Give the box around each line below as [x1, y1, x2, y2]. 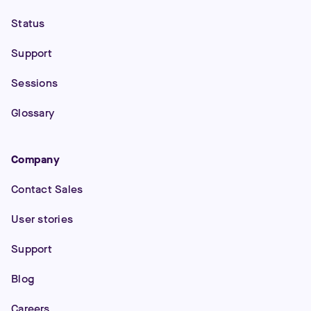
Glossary [11, 106, 54, 120]
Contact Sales [11, 182, 83, 196]
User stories [11, 212, 73, 226]
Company [11, 152, 60, 167]
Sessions [11, 76, 58, 90]
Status [11, 16, 45, 31]
